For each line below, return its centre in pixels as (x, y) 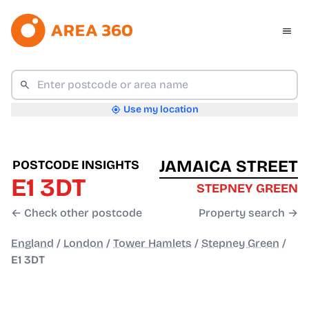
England (32, 243)
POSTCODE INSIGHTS (76, 165)
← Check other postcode (77, 213)
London (83, 243)
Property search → (248, 213)
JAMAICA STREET (229, 167)
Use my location (161, 110)
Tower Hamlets (152, 243)
